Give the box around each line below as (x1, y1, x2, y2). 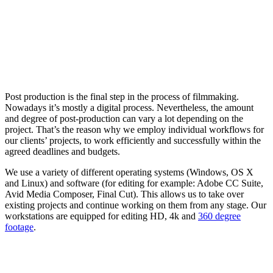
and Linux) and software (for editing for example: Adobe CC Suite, (5, 177, 263, 188)
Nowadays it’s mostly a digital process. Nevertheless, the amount (5, 102, 253, 113)
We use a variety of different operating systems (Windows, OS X (5, 166, 253, 177)
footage (5, 221, 34, 232)
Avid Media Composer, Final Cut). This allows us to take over (5, 188, 244, 199)
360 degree (198, 210, 241, 221)
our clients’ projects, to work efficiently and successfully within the (5, 135, 261, 146)
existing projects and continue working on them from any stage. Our (5, 199, 266, 210)
